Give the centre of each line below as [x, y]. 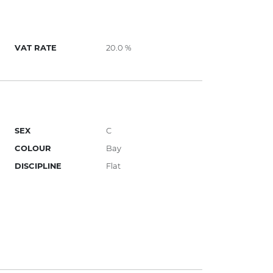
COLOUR [33, 148]
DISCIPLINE [38, 166]
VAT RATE [36, 48]
